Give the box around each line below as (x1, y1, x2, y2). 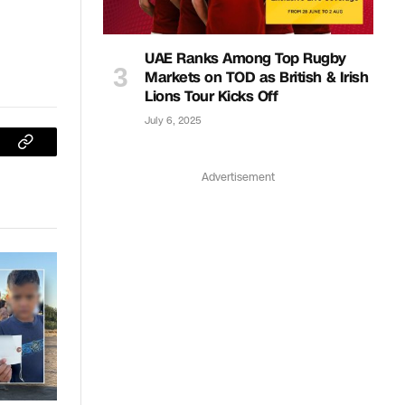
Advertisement (202, 169, 275, 184)
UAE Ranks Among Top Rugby (145, 47, 347, 69)
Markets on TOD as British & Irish (145, 66, 369, 88)
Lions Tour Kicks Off (145, 85, 278, 107)
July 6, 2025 (145, 113, 202, 127)
